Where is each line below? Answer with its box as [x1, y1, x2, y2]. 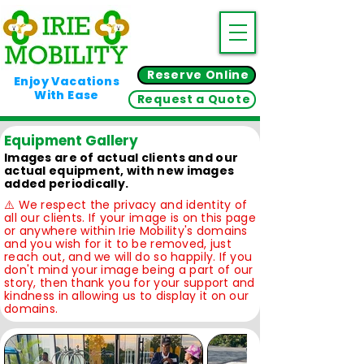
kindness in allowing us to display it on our [4, 288, 249, 304]
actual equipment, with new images [4, 162, 235, 179]
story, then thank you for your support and [4, 275, 255, 291]
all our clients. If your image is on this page [4, 210, 256, 226]
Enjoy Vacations [13, 73, 120, 89]
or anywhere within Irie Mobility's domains [4, 223, 248, 239]
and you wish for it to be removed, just [4, 236, 232, 252]
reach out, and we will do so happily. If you [4, 249, 253, 265]
